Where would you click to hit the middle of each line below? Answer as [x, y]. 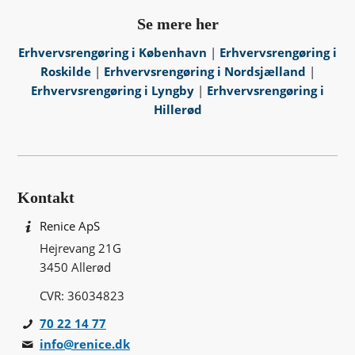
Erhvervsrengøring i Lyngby [114, 90]
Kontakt [46, 197]
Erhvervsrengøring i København [114, 52]
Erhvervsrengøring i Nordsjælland [206, 71]
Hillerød [177, 109]
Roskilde [67, 71]
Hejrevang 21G [80, 248]
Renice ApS [69, 225]
